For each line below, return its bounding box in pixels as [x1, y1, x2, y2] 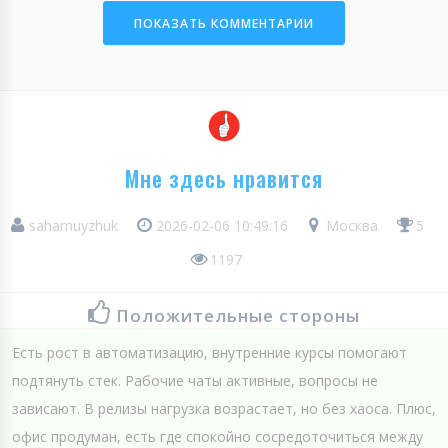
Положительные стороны [116, 304, 360, 328]
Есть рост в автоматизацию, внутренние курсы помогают [12, 343, 407, 363]
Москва [321, 216, 378, 236]
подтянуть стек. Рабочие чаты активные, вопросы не [12, 371, 378, 391]
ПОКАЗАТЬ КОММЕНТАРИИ [134, 15, 314, 33]
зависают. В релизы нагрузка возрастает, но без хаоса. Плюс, [12, 399, 436, 419]
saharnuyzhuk [24, 216, 122, 236]
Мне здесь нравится [125, 162, 323, 195]
